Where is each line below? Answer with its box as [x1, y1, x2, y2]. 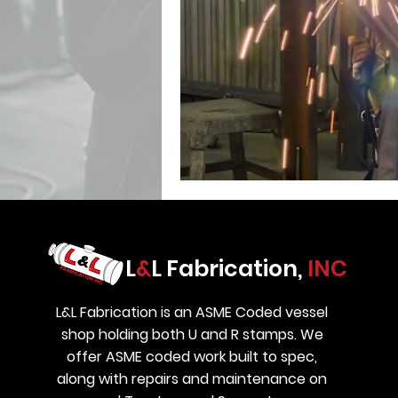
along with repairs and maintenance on [57, 369, 328, 389]
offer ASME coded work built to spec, [67, 346, 318, 367]
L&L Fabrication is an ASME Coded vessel [56, 302, 329, 322]
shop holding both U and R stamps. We [60, 324, 323, 345]
